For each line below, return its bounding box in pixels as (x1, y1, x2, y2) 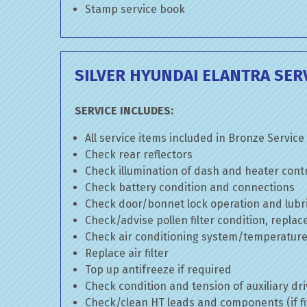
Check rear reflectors (85, 148, 193, 161)
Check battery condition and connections (85, 181, 295, 194)
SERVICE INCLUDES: (75, 104, 173, 117)
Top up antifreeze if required (85, 263, 232, 276)
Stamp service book (85, 3, 185, 16)
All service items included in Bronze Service (85, 132, 304, 145)
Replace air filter (85, 247, 169, 260)
